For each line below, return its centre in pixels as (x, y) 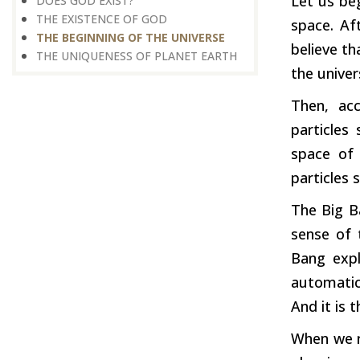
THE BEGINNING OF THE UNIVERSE (131, 38)
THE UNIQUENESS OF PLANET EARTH (137, 56)
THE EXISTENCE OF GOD (102, 19)
